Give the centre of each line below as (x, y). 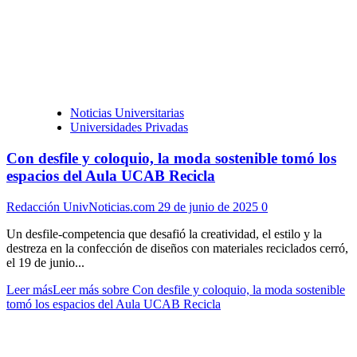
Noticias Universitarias (127, 113)
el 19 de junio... (45, 262)
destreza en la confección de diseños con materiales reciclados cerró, (177, 248)
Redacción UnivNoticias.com (82, 206)
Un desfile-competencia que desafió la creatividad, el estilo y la (164, 233)
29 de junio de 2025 (210, 206)
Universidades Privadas (129, 127)
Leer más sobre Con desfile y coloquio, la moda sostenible (199, 289)
